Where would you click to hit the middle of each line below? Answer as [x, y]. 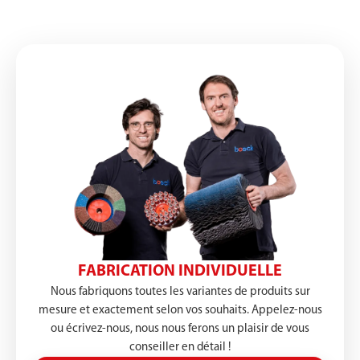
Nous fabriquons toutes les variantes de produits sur [180, 292]
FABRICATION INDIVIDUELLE [180, 271]
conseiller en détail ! [180, 347]
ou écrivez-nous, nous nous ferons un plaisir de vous [180, 329]
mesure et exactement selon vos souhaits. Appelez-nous [180, 310]
